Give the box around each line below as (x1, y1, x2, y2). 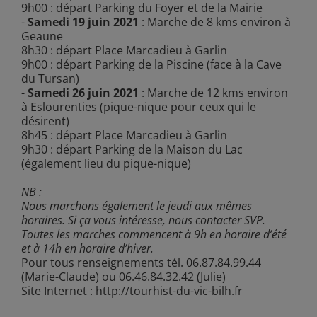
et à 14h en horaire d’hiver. (21, 240, 154, 256)
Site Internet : (21, 282, 96, 299)
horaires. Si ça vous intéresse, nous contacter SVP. (21, 212, 265, 228)
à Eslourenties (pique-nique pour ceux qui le (21, 98, 256, 115)
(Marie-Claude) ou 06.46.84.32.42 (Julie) (21, 268, 226, 284)
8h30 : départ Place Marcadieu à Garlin (21, 42, 227, 58)
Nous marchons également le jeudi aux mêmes (21, 197, 252, 214)
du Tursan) (21, 70, 79, 86)
